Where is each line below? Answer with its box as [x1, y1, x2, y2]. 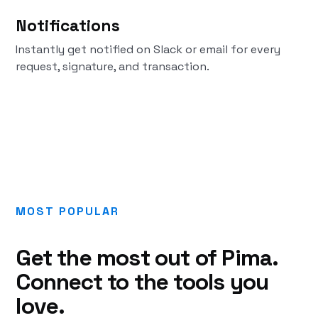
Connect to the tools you [16, 268, 269, 296]
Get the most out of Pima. [16, 243, 278, 272]
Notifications [16, 15, 121, 36]
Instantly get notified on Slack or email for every [16, 42, 281, 57]
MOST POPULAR [16, 204, 120, 219]
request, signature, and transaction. [16, 59, 210, 74]
